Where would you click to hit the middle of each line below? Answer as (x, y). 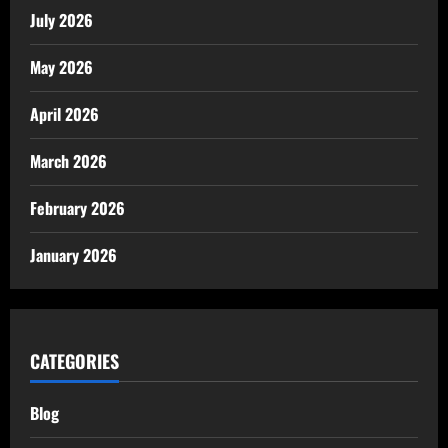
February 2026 (77, 207)
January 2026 (73, 254)
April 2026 (64, 113)
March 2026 (68, 160)
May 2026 (61, 66)
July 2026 (61, 19)
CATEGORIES (74, 360)
